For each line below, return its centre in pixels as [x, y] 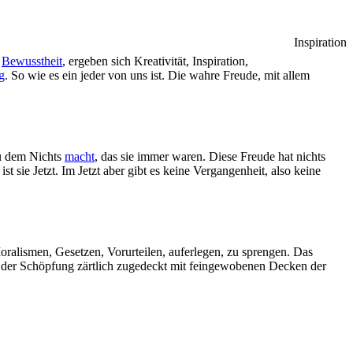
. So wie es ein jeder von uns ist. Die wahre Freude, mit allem [157, 76]
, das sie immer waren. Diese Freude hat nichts [210, 157]
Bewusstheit [32, 61]
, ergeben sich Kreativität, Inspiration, [155, 61]
